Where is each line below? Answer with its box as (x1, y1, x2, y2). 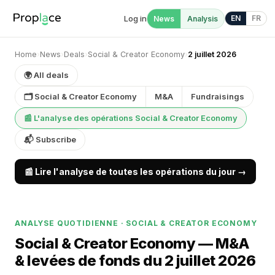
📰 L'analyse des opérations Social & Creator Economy (24, 113, 238, 123)
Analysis (187, 14, 218, 23)
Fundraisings (191, 91, 244, 101)
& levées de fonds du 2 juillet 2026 (15, 252, 256, 269)
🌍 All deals (24, 70, 69, 80)
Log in (124, 13, 147, 23)
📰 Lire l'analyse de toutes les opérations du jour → (25, 166, 246, 177)
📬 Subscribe (24, 134, 76, 144)
